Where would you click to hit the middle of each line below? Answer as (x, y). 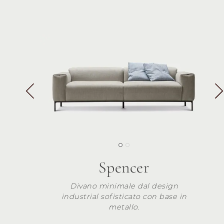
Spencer (124, 167)
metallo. (124, 207)
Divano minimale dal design (124, 186)
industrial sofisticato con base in (124, 196)
